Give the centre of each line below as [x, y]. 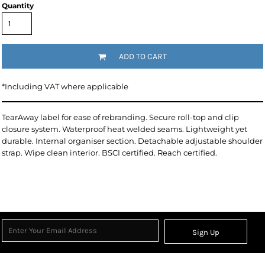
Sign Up [206, 232]
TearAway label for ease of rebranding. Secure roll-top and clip [120, 117]
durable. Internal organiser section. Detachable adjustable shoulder [132, 141]
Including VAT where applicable [67, 86]
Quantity [18, 6]
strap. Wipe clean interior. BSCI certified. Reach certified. [109, 153]
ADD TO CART [143, 57]
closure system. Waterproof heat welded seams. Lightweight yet [125, 129]
